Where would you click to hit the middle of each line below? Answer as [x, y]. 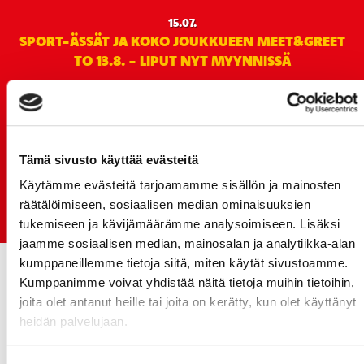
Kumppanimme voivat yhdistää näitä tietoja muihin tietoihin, [186, 283]
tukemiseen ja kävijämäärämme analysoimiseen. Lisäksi [179, 224]
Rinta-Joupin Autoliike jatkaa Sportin [182, 108]
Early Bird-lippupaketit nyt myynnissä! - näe [182, 195]
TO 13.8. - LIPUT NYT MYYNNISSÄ [182, 60]
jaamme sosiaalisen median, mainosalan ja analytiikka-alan [187, 244]
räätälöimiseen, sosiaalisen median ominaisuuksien [165, 205]
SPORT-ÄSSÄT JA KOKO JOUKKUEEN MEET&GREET [182, 41]
